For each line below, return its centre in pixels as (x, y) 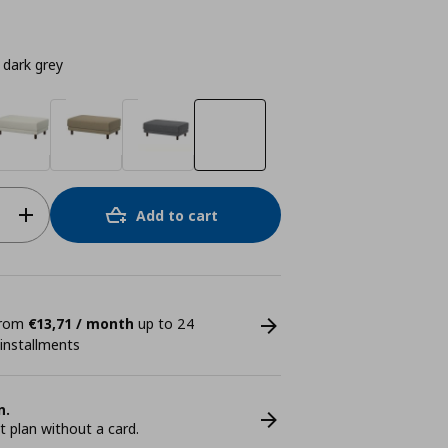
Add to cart (177, 215)
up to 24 (164, 323)
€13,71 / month (80, 323)
